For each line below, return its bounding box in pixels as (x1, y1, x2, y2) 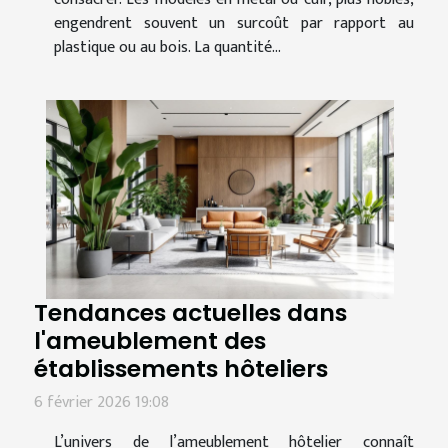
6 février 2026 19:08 (34, 388, 169, 416)
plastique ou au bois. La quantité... (54, 33, 281, 61)
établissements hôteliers (34, 351, 328, 385)
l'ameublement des (34, 323, 266, 357)
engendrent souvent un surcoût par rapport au (54, 9, 414, 37)
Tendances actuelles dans (34, 295, 347, 329)
